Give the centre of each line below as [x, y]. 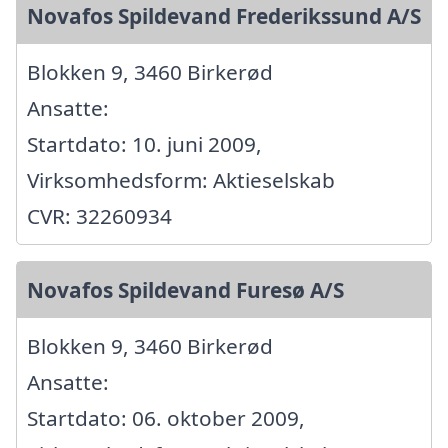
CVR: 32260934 [99, 216]
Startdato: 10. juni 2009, [144, 144]
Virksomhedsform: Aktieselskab [181, 180]
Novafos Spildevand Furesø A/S [185, 290]
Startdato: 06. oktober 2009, [166, 418]
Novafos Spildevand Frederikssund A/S [224, 16]
